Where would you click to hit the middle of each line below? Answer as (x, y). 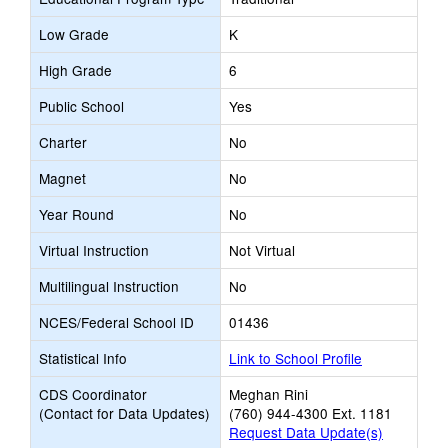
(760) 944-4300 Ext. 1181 (310, 413)
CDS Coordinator (93, 394)
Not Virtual (262, 250)
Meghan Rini (268, 394)
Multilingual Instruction (109, 286)
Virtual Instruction (94, 250)
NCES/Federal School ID (116, 322)
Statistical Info (83, 358)
